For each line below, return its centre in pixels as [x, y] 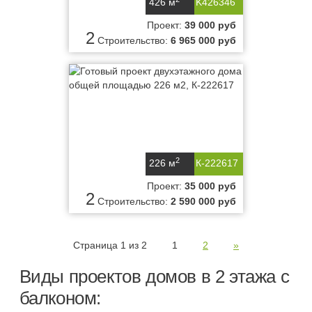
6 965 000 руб [203, 40]
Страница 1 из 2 [110, 245]
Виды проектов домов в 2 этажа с [154, 276]
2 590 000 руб [203, 201]
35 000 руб [210, 186]
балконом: [60, 298]
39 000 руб [210, 25]
